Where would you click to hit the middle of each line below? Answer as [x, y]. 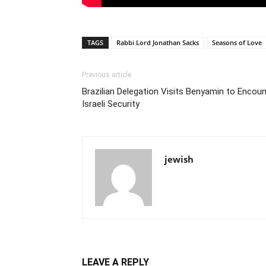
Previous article [107, 75]
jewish [179, 159]
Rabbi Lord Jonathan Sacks [158, 42]
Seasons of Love [237, 42]
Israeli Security [111, 104]
